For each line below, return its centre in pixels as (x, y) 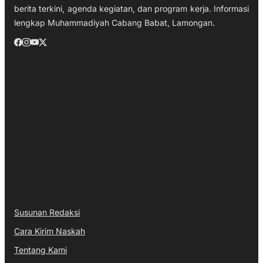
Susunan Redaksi (47, 213)
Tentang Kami (41, 250)
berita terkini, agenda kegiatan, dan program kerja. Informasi (131, 9)
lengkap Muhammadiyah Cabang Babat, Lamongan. (114, 23)
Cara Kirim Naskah (50, 231)
